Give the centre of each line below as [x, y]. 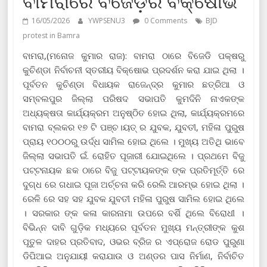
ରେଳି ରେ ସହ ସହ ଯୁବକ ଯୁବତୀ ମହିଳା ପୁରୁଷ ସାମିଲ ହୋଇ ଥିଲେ [133, 198]
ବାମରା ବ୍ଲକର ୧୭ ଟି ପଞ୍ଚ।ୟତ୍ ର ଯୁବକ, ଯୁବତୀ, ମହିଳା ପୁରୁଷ [133, 127]
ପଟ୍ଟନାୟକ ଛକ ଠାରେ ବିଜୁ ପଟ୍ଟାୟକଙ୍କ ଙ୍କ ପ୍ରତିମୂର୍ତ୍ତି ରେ [133, 170]
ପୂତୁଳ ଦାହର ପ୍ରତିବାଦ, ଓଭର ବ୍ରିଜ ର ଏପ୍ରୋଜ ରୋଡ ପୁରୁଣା [133, 241]
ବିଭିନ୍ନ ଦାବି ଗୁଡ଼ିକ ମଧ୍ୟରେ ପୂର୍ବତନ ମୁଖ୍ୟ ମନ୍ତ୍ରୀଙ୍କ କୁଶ [133, 227]
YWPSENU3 [108, 20]
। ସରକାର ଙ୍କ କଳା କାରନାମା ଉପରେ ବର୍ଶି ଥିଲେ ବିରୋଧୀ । [133, 212]
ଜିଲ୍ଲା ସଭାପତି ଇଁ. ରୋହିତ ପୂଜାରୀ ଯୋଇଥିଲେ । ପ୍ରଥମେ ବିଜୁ [133, 155]
